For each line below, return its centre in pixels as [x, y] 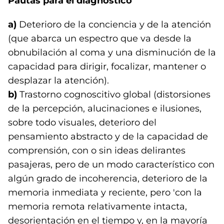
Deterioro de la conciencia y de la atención [114, 24]
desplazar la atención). [58, 80]
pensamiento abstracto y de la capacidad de [108, 136]
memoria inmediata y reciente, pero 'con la [105, 192]
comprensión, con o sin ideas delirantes [97, 150]
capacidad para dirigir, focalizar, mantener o [107, 66]
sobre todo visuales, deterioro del [82, 122]
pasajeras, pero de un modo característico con [111, 164]
